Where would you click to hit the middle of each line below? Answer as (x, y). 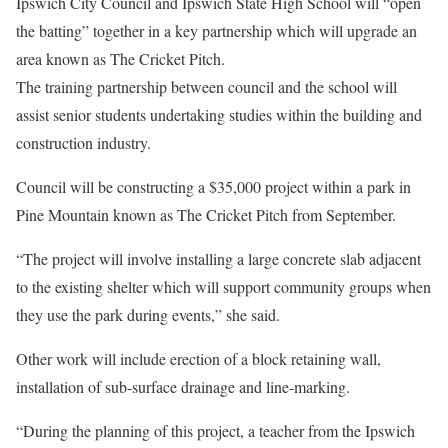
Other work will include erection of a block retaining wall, (198, 359)
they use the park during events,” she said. (148, 315)
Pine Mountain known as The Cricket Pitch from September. (206, 215)
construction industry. (83, 143)
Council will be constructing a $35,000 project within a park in (213, 187)
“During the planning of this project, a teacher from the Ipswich (215, 431)
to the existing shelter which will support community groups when (223, 287)
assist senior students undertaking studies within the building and (219, 115)
